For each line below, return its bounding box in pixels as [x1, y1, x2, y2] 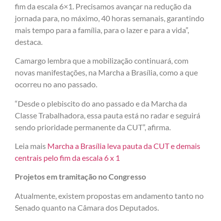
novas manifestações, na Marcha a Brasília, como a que [15, 68, 198, 77]
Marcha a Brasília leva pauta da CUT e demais [47, 141, 200, 151]
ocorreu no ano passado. [15, 79, 97, 89]
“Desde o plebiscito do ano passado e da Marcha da [15, 98, 187, 108]
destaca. [15, 37, 42, 46]
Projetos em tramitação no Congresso [15, 172, 146, 182]
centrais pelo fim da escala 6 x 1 [15, 153, 120, 163]
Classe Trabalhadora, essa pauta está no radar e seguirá [15, 110, 200, 120]
